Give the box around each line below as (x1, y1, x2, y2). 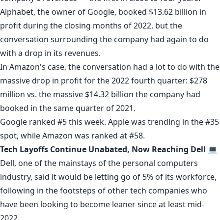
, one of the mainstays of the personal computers (14, 157, 198, 168)
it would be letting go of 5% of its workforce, (50, 171, 217, 182)
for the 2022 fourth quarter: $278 (82, 75, 207, 86)
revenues (64, 47, 99, 58)
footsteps (60, 185, 96, 196)
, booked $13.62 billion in (114, 6, 206, 17)
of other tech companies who (96, 185, 207, 196)
